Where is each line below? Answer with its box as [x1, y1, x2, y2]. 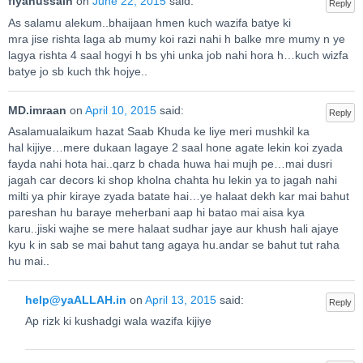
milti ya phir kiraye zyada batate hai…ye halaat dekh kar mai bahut [8, 190, 349, 203]
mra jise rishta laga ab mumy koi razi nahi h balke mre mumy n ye [8, 33, 345, 46]
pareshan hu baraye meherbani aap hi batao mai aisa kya [8, 207, 305, 220]
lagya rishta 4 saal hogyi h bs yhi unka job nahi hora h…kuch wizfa [8, 49, 348, 62]
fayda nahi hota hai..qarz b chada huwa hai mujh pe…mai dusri [8, 158, 332, 171]
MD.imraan [8, 104, 66, 117]
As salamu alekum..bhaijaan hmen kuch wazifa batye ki [8, 17, 291, 30]
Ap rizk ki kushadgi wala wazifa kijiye [24, 315, 211, 328]
